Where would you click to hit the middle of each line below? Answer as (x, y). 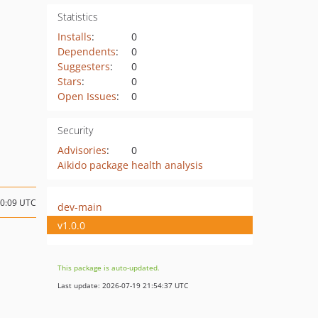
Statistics (77, 17)
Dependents (86, 51)
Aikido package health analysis (130, 165)
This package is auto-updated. (109, 268)
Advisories (82, 150)
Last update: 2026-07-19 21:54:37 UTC (123, 285)
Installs (74, 37)
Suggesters (83, 66)
